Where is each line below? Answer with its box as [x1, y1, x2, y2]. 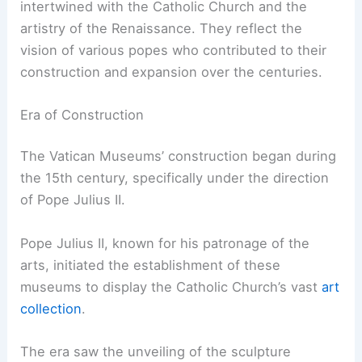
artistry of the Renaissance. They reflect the [20, 19, 303, 36]
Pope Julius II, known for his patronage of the [20, 234, 310, 251]
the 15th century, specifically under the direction [20, 170, 330, 187]
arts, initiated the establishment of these [20, 256, 281, 273]
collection [20, 300, 82, 317]
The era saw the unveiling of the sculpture [20, 343, 292, 360]
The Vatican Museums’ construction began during [20, 148, 337, 165]
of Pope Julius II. [20, 192, 126, 208]
